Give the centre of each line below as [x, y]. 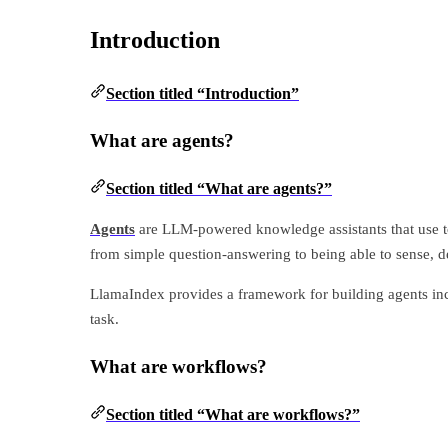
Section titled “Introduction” [202, 93]
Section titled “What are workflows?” [233, 414]
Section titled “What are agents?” [219, 189]
